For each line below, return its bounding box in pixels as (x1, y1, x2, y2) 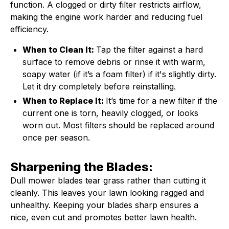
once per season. (22, 132, 90, 143)
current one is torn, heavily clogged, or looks (22, 108, 198, 118)
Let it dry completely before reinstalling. (22, 81, 176, 91)
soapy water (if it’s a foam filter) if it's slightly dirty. (22, 69, 216, 79)
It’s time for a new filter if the (106, 96, 217, 106)
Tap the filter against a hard (96, 44, 203, 55)
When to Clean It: (22, 44, 96, 55)
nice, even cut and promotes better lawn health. (10, 212, 197, 222)
